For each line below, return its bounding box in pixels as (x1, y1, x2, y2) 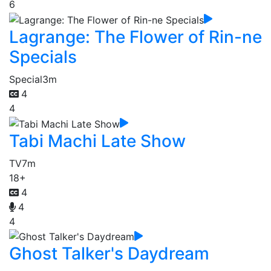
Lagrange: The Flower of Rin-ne (9, 26, 262, 47)
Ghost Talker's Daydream (9, 243, 209, 264)
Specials (9, 46, 77, 67)
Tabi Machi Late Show (9, 130, 186, 151)
